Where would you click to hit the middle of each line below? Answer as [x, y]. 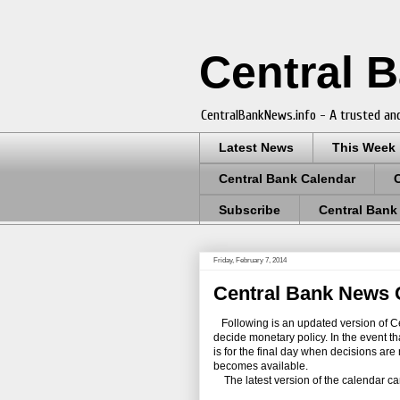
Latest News [256, 148]
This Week [364, 148]
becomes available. [261, 367]
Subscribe [250, 209]
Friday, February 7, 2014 [250, 261]
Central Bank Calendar [287, 179]
